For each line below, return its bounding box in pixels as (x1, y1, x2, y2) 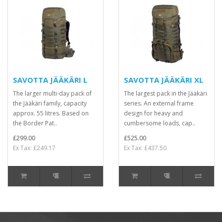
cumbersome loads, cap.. (124, 119, 195, 127)
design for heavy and (124, 109, 183, 117)
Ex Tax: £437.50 (124, 144, 166, 152)
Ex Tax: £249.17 (13, 144, 55, 152)
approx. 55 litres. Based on (13, 109, 89, 117)
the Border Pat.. (13, 119, 57, 127)
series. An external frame (124, 99, 194, 108)
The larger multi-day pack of (13, 89, 92, 98)
